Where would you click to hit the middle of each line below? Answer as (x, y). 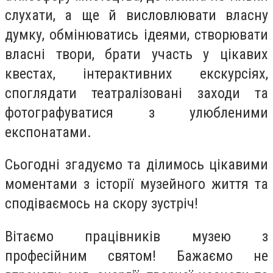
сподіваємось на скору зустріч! (101, 204)
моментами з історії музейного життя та (136, 184)
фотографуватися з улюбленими (136, 112)
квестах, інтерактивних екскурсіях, (136, 73)
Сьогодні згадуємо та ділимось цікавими (136, 165)
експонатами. (48, 132)
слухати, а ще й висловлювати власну (136, 15)
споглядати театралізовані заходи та (136, 93)
